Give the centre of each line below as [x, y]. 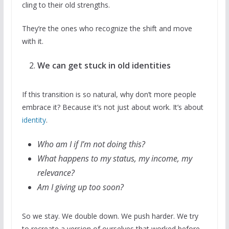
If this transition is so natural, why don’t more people [109, 94]
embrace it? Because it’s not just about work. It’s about [112, 107]
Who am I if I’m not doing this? [91, 144]
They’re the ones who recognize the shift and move [107, 28]
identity [34, 120]
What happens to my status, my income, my [114, 158]
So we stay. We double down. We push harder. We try [110, 216]
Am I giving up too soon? [80, 187]
